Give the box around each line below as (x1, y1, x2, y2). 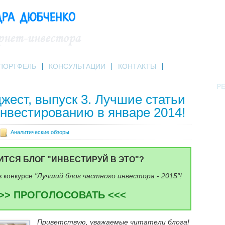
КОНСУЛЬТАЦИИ (49, 62, 105, 70)
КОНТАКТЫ (118, 62, 156, 70)
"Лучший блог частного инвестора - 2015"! (35, 172, 182, 180)
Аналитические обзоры (11, 129, 69, 135)
